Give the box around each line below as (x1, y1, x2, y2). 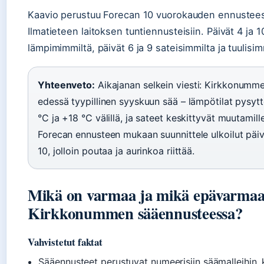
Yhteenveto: (38, 79, 95, 91)
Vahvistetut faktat (28, 235, 103, 250)
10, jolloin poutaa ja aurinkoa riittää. (38, 145, 195, 157)
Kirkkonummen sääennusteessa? (28, 202, 243, 225)
